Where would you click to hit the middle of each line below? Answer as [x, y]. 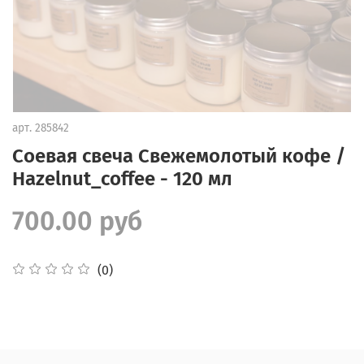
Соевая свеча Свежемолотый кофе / [179, 156]
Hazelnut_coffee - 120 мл [122, 178]
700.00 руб [77, 221]
